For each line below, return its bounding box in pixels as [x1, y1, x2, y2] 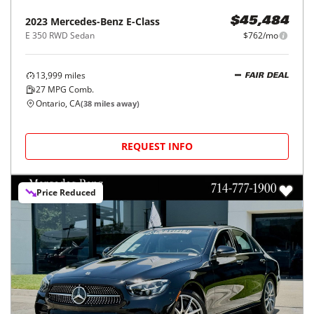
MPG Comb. [46, 83, 94, 96]
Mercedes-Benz [50, 15, 123, 29]
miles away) [92, 98, 139, 109]
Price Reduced [36, 186, 96, 199]
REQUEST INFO [121, 139, 193, 153]
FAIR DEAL [245, 71, 289, 80]
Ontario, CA [36, 97, 81, 110]
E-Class [126, 15, 160, 29]
